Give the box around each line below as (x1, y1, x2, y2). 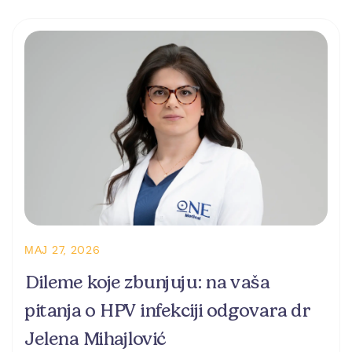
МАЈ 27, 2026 (24, 242, 101, 257)
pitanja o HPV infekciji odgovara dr (24, 299, 310, 321)
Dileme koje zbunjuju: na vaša (24, 270, 269, 293)
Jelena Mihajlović (24, 327, 166, 350)
